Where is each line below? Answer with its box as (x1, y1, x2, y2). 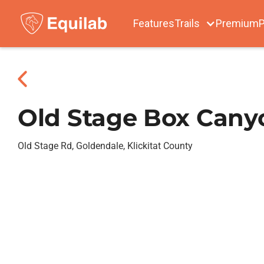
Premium (216, 17, 259, 29)
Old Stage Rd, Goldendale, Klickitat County (18, 140, 193, 151)
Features (133, 17, 174, 29)
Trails (174, 17, 200, 29)
